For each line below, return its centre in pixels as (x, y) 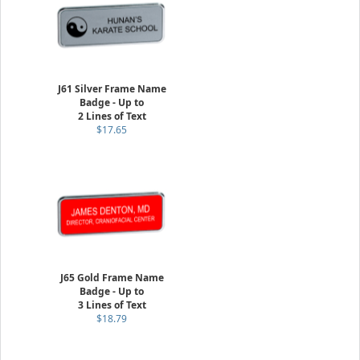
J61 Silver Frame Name (112, 89)
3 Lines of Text (112, 305)
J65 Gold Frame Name (112, 278)
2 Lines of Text (112, 116)
